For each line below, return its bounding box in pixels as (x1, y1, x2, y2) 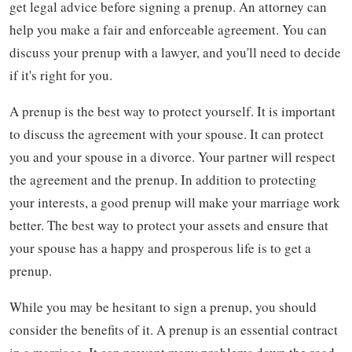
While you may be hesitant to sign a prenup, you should (9, 297, 317, 316)
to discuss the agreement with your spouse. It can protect (9, 124, 324, 143)
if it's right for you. (9, 65, 112, 84)
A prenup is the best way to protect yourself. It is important (9, 101, 335, 120)
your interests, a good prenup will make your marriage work (9, 192, 340, 211)
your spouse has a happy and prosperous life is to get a (9, 238, 311, 257)
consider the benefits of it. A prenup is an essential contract (9, 320, 338, 339)
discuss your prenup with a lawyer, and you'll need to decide (9, 42, 341, 61)
